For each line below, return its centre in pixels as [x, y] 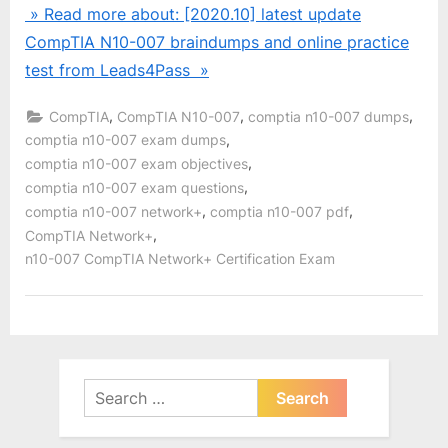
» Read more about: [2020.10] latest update [193, 14]
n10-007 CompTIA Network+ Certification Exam [180, 259]
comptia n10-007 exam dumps [125, 140]
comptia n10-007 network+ [113, 211]
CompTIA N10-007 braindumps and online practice [217, 42]
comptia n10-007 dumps [329, 116]
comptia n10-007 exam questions [134, 187]
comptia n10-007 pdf [279, 211]
